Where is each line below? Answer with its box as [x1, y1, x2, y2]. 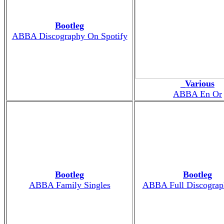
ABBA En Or [173, 88, 222, 99]
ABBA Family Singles [28, 179, 110, 190]
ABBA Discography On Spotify [11, 30, 127, 41]
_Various [180, 78, 214, 88]
